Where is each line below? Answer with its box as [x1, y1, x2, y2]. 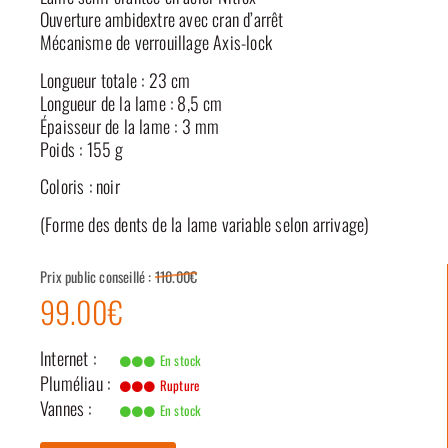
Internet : [40, 344, 96, 371]
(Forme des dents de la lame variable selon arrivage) [40, 210, 370, 237]
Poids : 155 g [40, 135, 124, 162]
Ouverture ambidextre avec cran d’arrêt [40, 6, 284, 33]
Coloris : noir [40, 173, 120, 200]
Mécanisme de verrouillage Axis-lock [40, 29, 272, 56]
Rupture [156, 374, 200, 395]
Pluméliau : [40, 369, 111, 396]
